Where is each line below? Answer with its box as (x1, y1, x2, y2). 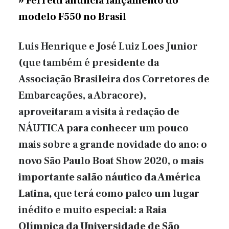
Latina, (18, 187, 54, 201)
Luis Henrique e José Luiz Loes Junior (18, 40, 198, 54)
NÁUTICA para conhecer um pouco (18, 122, 189, 135)
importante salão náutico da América (18, 171, 200, 185)
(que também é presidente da (18, 56, 159, 70)
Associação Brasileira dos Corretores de (18, 73, 210, 86)
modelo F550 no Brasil (18, 10, 126, 24)
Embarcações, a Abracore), (18, 89, 146, 103)
